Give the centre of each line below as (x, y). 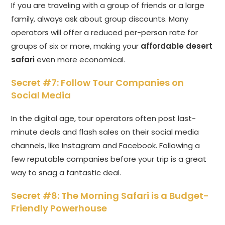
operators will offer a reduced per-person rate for (105, 33)
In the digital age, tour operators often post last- (104, 119)
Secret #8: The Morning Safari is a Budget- (110, 196)
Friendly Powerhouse (59, 208)
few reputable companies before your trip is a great (109, 159)
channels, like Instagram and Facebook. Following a (106, 146)
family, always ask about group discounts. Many (100, 19)
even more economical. (80, 60)
